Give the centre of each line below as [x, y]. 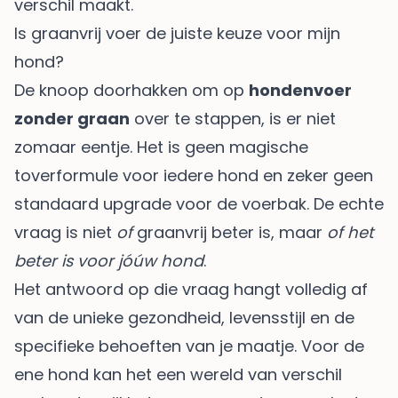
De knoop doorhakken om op [131, 90]
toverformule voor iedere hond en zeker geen [194, 175]
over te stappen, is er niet [233, 118]
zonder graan [72, 118]
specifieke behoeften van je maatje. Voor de [189, 346]
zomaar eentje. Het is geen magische [161, 147]
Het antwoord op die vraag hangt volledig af [191, 289]
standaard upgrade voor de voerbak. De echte [199, 203]
